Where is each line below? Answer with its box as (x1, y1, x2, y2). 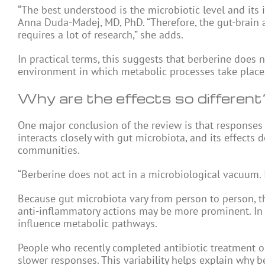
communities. (18, 143, 80, 157)
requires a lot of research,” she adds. (18, 28, 183, 41)
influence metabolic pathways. (18, 216, 157, 230)
